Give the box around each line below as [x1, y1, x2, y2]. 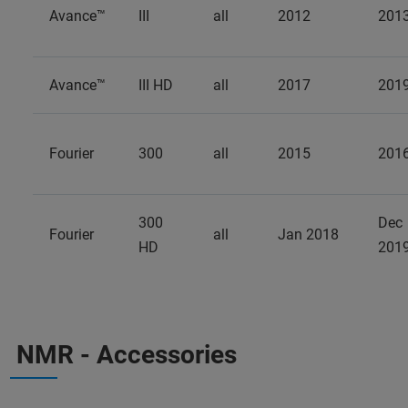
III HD [138, 76, 173, 94]
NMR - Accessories [16, 340, 237, 370]
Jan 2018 [278, 226, 339, 243]
